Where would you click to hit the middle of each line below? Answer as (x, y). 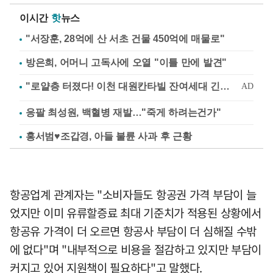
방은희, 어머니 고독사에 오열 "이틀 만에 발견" (126, 62)
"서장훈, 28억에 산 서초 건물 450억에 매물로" (125, 38)
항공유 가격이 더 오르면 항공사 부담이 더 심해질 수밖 (133, 231)
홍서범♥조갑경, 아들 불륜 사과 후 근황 (109, 136)
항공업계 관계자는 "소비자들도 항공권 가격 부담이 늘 (133, 194)
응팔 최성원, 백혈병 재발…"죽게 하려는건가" (123, 112)
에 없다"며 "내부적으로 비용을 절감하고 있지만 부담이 (136, 249)
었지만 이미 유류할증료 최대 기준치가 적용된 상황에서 (136, 212)
